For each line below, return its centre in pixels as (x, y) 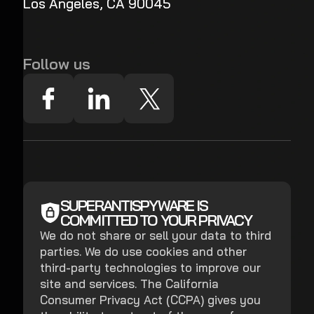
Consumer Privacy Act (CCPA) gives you (151, 300)
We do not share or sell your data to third (156, 235)
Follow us (57, 63)
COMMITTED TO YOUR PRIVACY (156, 220)
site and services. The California (130, 284)
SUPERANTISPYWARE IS (134, 205)
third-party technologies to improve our (151, 268)
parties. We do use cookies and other (144, 252)
